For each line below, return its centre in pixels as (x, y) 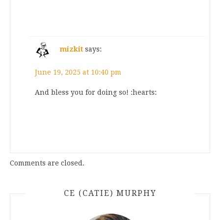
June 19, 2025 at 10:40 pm (78, 72)
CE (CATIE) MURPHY (110, 193)
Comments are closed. (47, 163)
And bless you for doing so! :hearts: (96, 93)
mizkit (71, 49)
